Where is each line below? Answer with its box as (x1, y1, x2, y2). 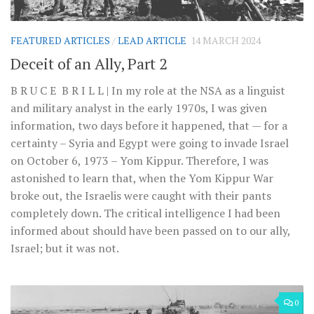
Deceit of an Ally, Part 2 (11, 53, 168, 74)
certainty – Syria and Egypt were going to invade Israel (11, 135, 289, 151)
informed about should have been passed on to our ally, (11, 223, 290, 239)
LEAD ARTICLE (118, 34, 186, 48)
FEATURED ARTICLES (11, 34, 110, 48)
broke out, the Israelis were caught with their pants (11, 188, 271, 204)
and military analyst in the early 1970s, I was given (11, 100, 267, 116)
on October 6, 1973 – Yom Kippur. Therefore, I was (11, 153, 268, 169)
